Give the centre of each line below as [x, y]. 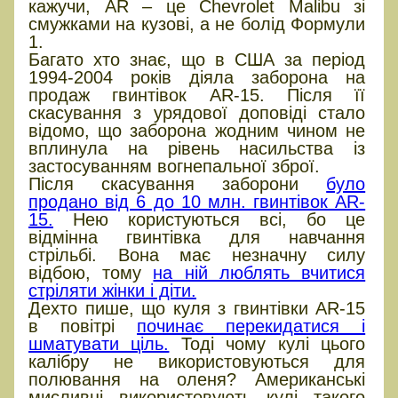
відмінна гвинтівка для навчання [197, 237]
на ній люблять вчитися [259, 272]
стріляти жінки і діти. [112, 290]
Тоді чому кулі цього [267, 343]
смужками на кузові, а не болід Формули [197, 24]
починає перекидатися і [251, 326]
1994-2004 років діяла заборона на [197, 77]
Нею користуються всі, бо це [210, 219]
